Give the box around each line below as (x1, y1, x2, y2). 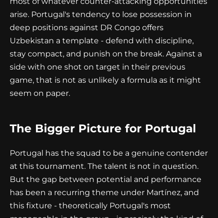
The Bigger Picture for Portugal (10, 121, 196, 135)
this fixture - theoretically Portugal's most (10, 200, 171, 210)
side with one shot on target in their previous (10, 62, 185, 72)
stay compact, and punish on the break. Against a (10, 49, 202, 58)
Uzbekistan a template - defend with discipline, (10, 36, 194, 45)
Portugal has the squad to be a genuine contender (10, 148, 208, 158)
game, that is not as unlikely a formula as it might (10, 75, 201, 85)
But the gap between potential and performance (10, 174, 201, 184)
